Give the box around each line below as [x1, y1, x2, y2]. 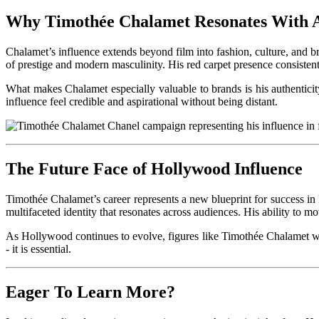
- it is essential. [6, 242, 71, 255]
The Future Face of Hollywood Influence [6, 159, 307, 178]
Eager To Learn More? [6, 282, 175, 301]
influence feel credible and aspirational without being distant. [6, 95, 278, 108]
